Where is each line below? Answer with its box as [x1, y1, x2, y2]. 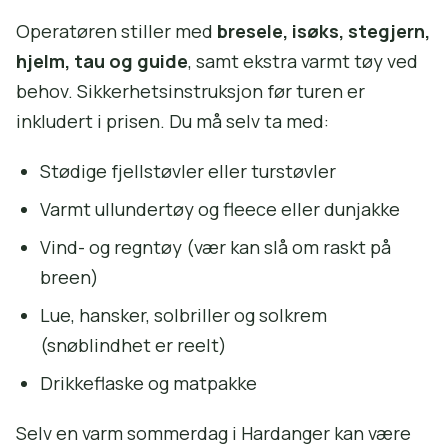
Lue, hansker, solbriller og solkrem [40, 303, 327, 328]
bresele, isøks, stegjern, [217, 19, 430, 44]
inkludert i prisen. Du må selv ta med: [16, 109, 329, 134]
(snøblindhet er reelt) [40, 333, 227, 358]
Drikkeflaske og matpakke [40, 371, 257, 396]
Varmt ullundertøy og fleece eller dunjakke [40, 197, 400, 222]
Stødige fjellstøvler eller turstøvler [40, 159, 336, 184]
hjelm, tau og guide [16, 49, 188, 74]
